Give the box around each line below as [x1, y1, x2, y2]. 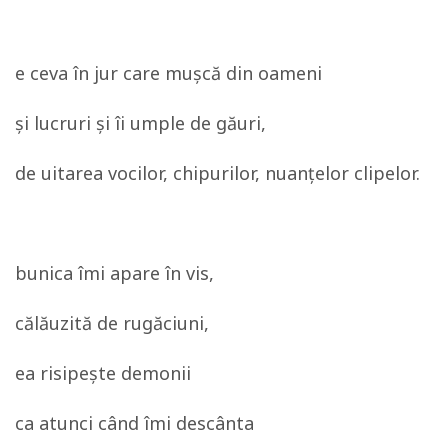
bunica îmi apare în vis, [15, 261, 214, 285]
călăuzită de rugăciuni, [15, 311, 209, 335]
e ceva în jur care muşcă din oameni [15, 61, 322, 85]
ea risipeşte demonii [15, 361, 191, 385]
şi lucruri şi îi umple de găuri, [15, 111, 266, 135]
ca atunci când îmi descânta [15, 411, 254, 435]
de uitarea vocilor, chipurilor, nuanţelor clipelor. [15, 161, 420, 185]
